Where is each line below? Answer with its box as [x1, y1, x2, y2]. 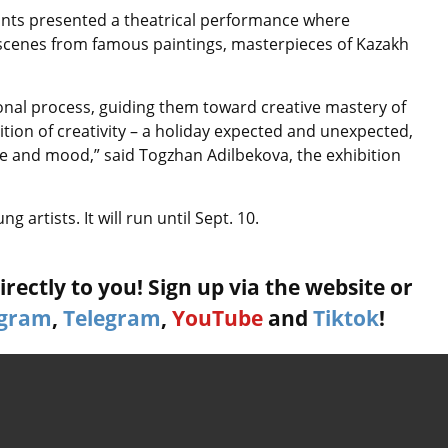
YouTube [172, 303, 263, 332]
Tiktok [313, 303, 379, 332]
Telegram [63, 303, 161, 332]
